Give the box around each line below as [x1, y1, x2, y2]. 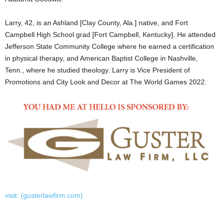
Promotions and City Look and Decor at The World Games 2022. [5, 77, 207, 86]
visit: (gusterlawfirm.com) [5, 191, 83, 199]
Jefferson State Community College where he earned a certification [5, 42, 214, 50]
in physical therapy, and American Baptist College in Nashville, [5, 54, 198, 62]
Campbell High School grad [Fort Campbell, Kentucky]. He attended [5, 30, 216, 38]
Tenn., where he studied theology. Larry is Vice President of [5, 66, 190, 74]
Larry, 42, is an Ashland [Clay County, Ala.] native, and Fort [5, 18, 188, 27]
